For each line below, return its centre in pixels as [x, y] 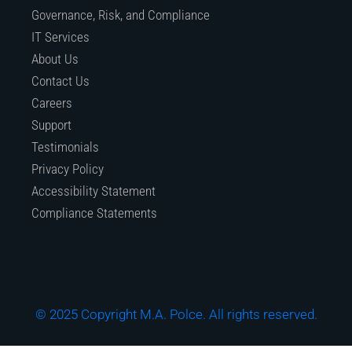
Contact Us [60, 81]
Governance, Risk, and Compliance [121, 15]
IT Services [60, 37]
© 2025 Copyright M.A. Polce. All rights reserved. [176, 314]
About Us [55, 59]
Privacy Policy [68, 169]
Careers [52, 103]
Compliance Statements [94, 213]
